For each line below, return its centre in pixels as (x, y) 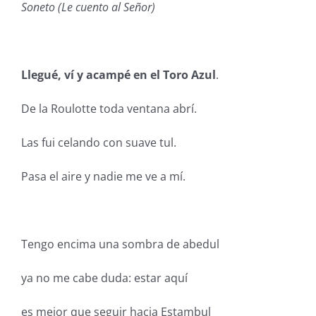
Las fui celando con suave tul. (98, 142)
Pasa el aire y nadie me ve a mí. (103, 176)
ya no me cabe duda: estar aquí (104, 278)
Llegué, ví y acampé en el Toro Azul (118, 75)
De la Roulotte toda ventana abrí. (109, 109)
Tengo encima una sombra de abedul (120, 244)
